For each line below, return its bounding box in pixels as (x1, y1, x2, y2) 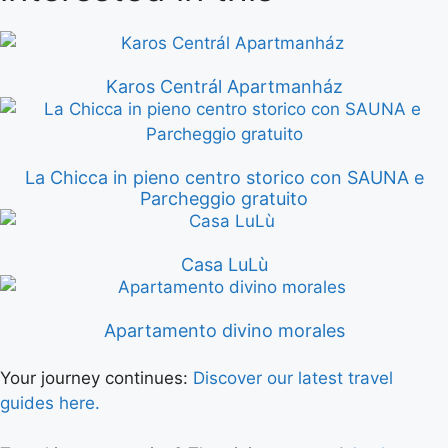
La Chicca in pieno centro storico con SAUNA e (24, 167, 424, 188)
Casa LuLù (180, 254, 268, 275)
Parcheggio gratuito (140, 188, 308, 209)
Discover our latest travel (193, 368, 393, 388)
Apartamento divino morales (103, 320, 345, 341)
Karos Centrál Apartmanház (105, 76, 343, 97)
